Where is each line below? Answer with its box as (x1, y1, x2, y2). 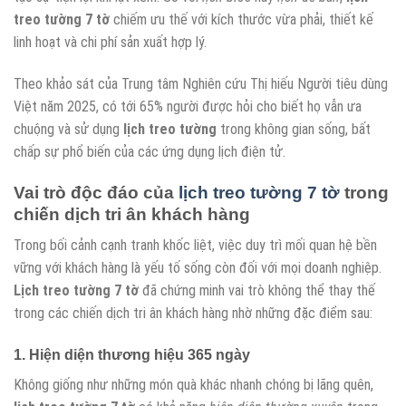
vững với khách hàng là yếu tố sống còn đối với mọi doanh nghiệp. (14, 259, 382, 277)
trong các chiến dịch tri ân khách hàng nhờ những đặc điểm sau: (14, 304, 372, 323)
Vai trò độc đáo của (14, 182, 179, 202)
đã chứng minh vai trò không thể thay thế (139, 282, 375, 300)
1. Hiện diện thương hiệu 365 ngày (14, 347, 250, 363)
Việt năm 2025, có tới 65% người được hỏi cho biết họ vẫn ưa (14, 97, 362, 115)
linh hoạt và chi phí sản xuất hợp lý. (14, 34, 207, 52)
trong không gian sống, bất (217, 120, 371, 138)
